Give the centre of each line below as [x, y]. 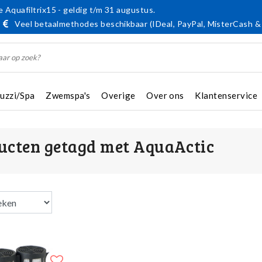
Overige [118, 95]
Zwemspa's [68, 95]
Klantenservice [226, 95]
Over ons [165, 95]
